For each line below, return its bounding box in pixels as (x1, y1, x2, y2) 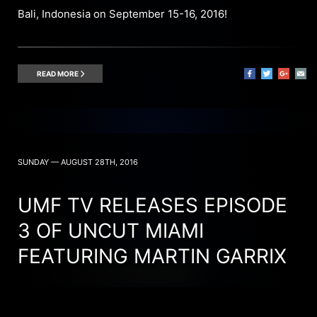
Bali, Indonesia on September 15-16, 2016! (18, 7, 227, 21)
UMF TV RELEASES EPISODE (18, 193, 287, 218)
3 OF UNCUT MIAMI (18, 219, 204, 243)
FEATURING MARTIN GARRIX (18, 244, 287, 269)
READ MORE (36, 69, 80, 79)
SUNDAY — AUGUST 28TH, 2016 (18, 157, 138, 168)
